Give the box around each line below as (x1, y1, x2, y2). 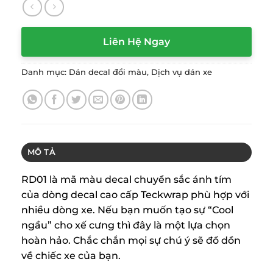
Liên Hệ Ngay (103, 36, 170, 48)
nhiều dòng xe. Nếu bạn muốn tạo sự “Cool (21, 204, 233, 216)
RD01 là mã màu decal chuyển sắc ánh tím (21, 174, 232, 185)
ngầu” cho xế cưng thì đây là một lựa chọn (21, 219, 230, 231)
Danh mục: (21, 68, 69, 77)
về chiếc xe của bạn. (21, 250, 121, 261)
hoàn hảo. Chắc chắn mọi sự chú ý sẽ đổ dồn (21, 235, 241, 246)
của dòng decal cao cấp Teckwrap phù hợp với (21, 189, 249, 200)
